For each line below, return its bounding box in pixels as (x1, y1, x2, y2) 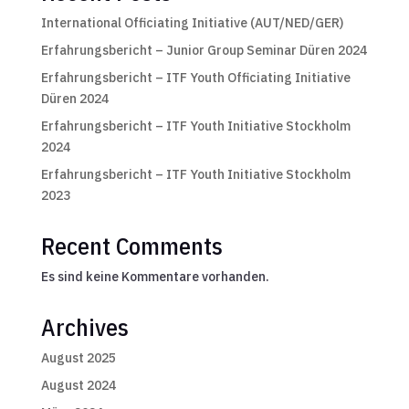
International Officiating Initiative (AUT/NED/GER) (40, 14, 343, 31)
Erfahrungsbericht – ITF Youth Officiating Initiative (40, 68, 351, 86)
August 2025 (40, 349, 116, 366)
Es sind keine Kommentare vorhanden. (40, 267, 269, 285)
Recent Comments (40, 229, 223, 261)
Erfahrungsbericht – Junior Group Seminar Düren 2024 (40, 41, 367, 58)
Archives (40, 310, 129, 342)
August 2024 (40, 376, 116, 393)
